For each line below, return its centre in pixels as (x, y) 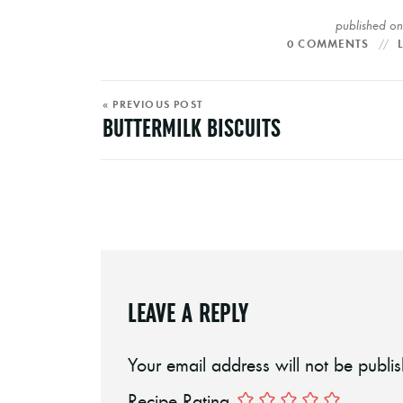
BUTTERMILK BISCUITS (192, 128)
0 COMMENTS (328, 43)
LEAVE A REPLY (188, 312)
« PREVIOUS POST (152, 103)
